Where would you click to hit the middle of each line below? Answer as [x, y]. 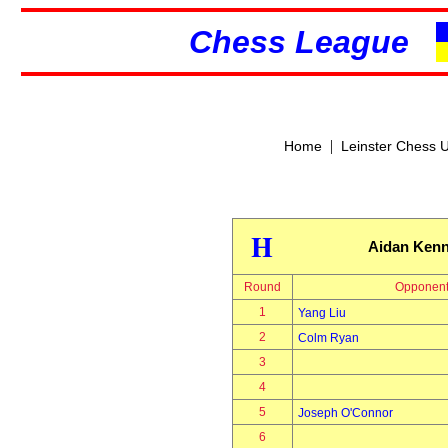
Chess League [312, 41]
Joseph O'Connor [345, 413]
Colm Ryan [328, 338]
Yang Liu [321, 313]
